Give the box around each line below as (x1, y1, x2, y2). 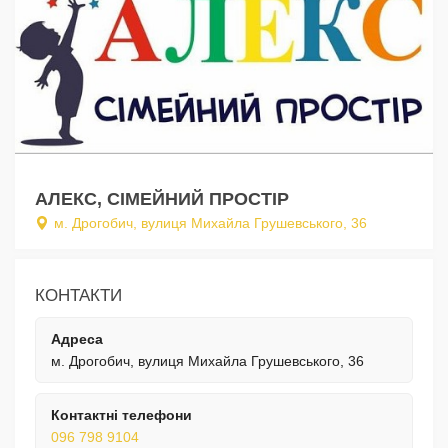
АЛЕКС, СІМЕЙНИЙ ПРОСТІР (35, 188, 289, 209)
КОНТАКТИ (35, 285, 122, 305)
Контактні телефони (51, 406, 192, 423)
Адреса (51, 330, 103, 347)
